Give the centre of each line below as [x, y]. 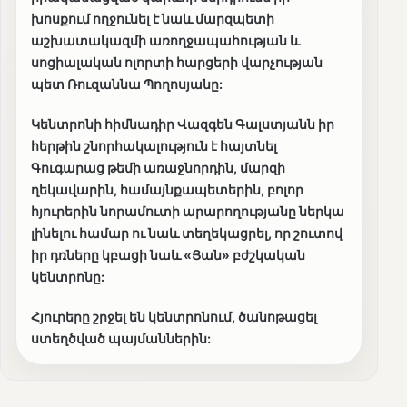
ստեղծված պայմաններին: [121, 339]
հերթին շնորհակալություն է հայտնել [154, 146]
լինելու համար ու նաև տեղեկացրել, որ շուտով [187, 233]
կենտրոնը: [68, 277]
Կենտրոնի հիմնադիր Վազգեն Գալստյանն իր [183, 124]
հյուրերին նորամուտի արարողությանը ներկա [188, 212]
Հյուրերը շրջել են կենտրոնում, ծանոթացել [174, 317]
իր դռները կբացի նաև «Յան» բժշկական [168, 255]
